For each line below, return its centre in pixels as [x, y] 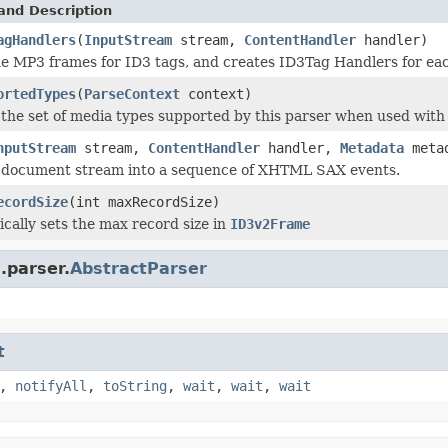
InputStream [128, 39]
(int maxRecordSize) [144, 201]
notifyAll [51, 385]
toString [135, 385]
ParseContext [132, 93]
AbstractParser [138, 268]
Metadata [372, 147]
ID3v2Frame [270, 223]
